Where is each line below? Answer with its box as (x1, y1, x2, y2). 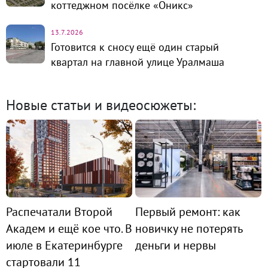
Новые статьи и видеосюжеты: (6, 95, 196, 114)
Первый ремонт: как (135, 203, 240, 220)
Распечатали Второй (6, 203, 112, 220)
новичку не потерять (135, 220, 242, 236)
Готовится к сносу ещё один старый (51, 39, 219, 54)
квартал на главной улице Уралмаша (51, 54, 224, 69)
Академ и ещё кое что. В (6, 220, 132, 236)
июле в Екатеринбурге (6, 237, 123, 253)
